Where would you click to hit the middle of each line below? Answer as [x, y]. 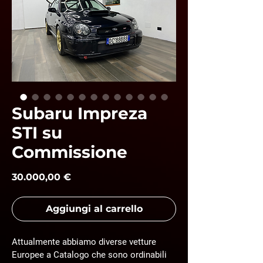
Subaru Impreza [80, 113]
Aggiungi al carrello [94, 209]
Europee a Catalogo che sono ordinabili [90, 255]
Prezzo [87, 176]
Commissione [70, 152]
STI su [37, 133]
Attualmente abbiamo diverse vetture [85, 242]
